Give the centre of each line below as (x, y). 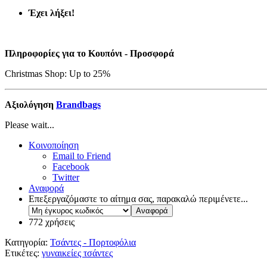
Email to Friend (82, 156)
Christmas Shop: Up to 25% (58, 74)
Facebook (71, 167)
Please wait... (30, 125)
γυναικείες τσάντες (77, 253)
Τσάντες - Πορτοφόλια (93, 243)
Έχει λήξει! (52, 13)
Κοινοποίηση (54, 145)
